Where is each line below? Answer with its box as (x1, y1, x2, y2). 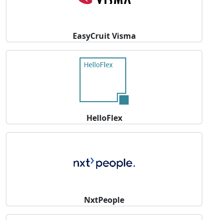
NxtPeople (84, 194, 124, 206)
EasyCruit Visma (72, 30, 136, 42)
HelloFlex (86, 112, 122, 124)
